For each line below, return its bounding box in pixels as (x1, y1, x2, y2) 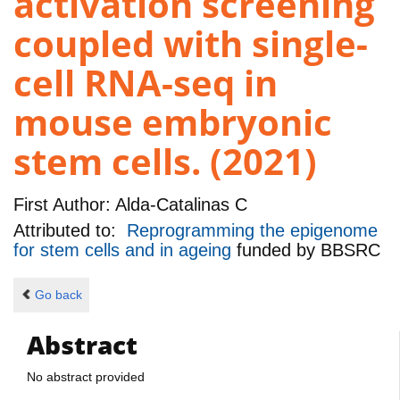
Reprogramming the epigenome (127, 221, 378, 241)
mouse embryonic (13, 97, 332, 147)
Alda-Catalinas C (111, 194, 247, 214)
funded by (237, 240, 321, 261)
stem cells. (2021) (13, 137, 317, 187)
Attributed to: (13, 221, 127, 241)
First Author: (13, 194, 111, 214)
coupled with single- (13, 19, 368, 69)
